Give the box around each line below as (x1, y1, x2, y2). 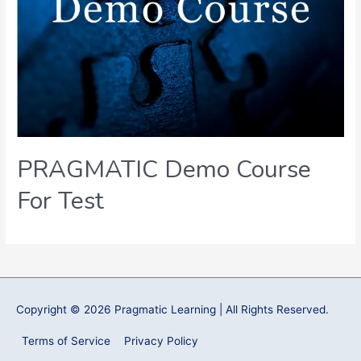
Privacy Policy (124, 334, 199, 348)
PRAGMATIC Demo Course (17, 152, 312, 186)
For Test (17, 184, 105, 218)
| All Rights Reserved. (216, 303, 329, 317)
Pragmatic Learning (114, 303, 216, 317)
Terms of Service (21, 334, 110, 348)
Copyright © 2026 (16, 303, 114, 317)
